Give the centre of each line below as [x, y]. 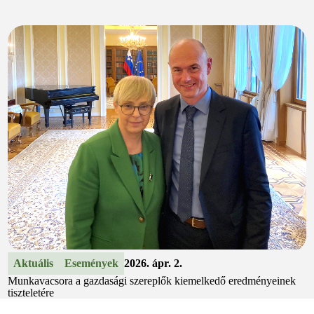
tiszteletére [30, 293]
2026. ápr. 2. [153, 264]
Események [91, 264]
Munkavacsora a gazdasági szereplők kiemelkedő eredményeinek [151, 281]
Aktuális [33, 264]
